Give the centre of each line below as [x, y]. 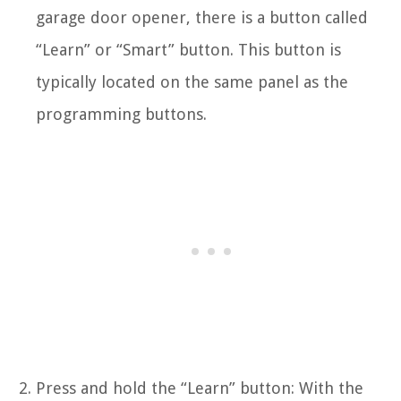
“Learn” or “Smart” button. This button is [188, 49]
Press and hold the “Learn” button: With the [200, 388]
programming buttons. [121, 114]
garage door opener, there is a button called [202, 17]
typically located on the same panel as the [192, 81]
